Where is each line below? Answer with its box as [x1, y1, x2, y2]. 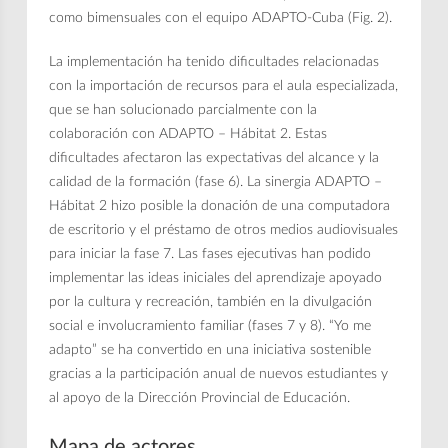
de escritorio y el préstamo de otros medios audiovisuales [49, 222, 399, 237]
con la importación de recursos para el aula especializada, [49, 78, 399, 93]
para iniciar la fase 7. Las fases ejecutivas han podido [49, 246, 372, 261]
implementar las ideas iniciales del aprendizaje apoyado [49, 270, 383, 285]
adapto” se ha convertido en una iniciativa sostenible [49, 342, 372, 357]
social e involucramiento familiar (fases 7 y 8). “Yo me [49, 318, 372, 333]
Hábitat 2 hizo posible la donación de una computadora [49, 198, 391, 213]
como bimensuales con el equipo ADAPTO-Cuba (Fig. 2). [49, 10, 393, 25]
